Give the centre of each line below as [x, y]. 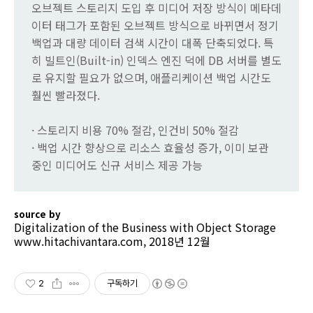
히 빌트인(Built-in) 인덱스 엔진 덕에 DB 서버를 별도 [156, 60]
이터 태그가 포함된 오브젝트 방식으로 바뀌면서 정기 [155, 26]
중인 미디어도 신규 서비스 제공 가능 [117, 165]
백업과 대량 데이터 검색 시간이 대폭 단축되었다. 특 [153, 43]
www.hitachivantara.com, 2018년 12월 [112, 241]
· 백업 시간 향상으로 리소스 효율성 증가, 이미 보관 [150, 148]
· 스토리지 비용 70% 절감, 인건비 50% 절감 [135, 130]
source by [37, 214]
